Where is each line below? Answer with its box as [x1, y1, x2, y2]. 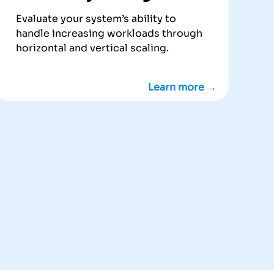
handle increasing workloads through [16, 27, 203, 40]
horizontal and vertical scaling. [16, 42, 169, 55]
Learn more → [147, 81, 217, 94]
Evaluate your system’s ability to [16, 12, 177, 26]
